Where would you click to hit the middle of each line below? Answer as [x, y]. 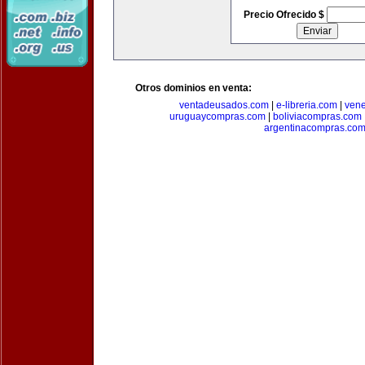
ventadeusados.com [224, 105]
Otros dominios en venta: [193, 88]
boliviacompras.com [317, 117]
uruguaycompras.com [217, 117]
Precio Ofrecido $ [285, 15]
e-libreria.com [306, 105]
